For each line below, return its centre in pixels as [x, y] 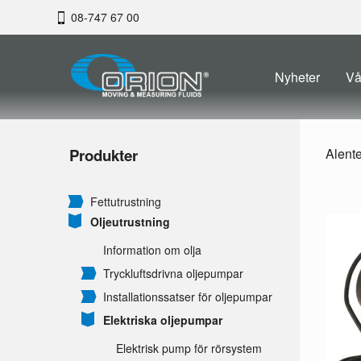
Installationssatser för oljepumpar [188, 297]
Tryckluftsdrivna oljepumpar [173, 274]
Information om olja [152, 250]
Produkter [104, 156]
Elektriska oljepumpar [163, 320]
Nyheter [297, 77]
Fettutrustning [126, 202]
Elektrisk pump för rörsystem [189, 349]
